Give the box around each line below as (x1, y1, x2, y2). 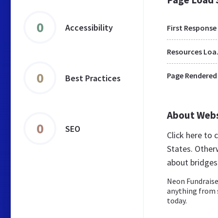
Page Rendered (167, 71, 217, 80)
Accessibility (65, 21, 113, 33)
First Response (167, 23, 217, 33)
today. (167, 196, 187, 205)
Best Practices (65, 72, 121, 84)
